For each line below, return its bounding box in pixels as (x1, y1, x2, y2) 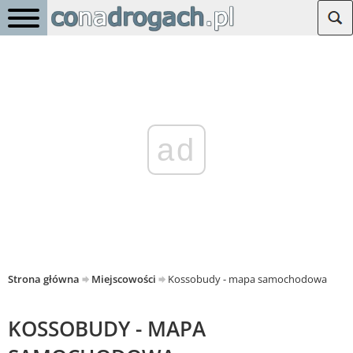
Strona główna (8, 272, 80, 286)
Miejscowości (91, 272, 156, 286)
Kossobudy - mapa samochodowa (168, 272, 327, 286)
